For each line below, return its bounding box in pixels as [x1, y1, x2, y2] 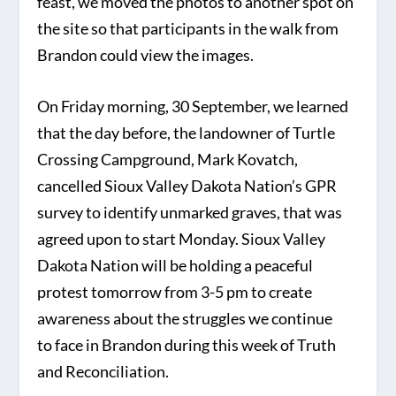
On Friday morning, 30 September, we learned [37, 96, 349, 117]
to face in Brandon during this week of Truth [37, 335, 337, 355]
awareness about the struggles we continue [37, 308, 333, 329]
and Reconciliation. [37, 362, 170, 382]
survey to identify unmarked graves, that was [37, 202, 343, 223]
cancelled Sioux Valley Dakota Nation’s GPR [37, 176, 338, 196]
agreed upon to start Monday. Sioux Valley [37, 229, 326, 249]
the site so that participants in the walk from [37, 18, 339, 38]
